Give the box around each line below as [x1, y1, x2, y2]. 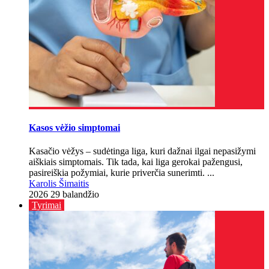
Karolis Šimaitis [29, 178, 89, 189]
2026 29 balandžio [29, 189, 99, 199]
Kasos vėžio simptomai [29, 122, 120, 133]
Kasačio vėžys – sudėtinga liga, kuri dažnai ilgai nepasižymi [29, 145, 256, 156]
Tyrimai [32, 199, 61, 210]
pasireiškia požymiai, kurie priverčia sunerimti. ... [29, 167, 214, 178]
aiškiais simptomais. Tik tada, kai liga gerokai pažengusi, [29, 156, 243, 167]
